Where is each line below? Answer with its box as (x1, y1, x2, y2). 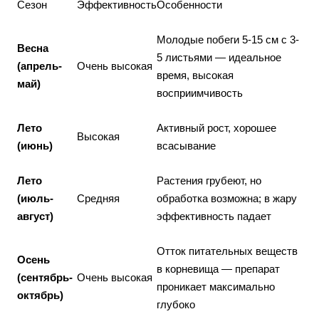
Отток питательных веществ (157, 244, 298, 257)
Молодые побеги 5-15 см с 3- (157, 33, 299, 46)
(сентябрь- (17, 271, 73, 283)
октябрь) (17, 288, 63, 301)
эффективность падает (157, 209, 271, 222)
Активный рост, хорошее (157, 121, 276, 134)
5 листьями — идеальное (157, 51, 281, 63)
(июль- (17, 192, 53, 204)
